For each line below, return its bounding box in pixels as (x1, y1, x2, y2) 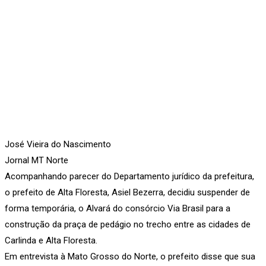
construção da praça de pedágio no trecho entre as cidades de (5, 218, 251, 230)
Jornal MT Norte (5, 154, 68, 166)
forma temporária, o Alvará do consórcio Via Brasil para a (5, 202, 230, 214)
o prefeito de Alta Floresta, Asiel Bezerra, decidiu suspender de (5, 186, 250, 198)
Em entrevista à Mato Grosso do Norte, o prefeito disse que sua (5, 251, 255, 262)
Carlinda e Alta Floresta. (5, 235, 97, 246)
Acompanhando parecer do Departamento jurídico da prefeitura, (5, 170, 254, 182)
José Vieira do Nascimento (5, 138, 111, 150)
